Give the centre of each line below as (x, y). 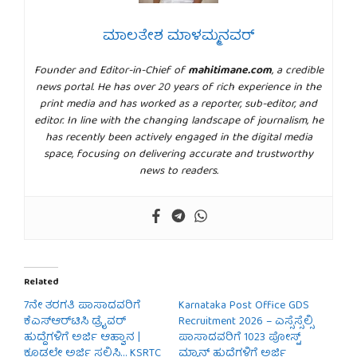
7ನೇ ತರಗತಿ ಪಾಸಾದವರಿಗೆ (82, 306)
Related (41, 283)
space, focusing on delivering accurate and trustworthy (178, 155)
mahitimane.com (229, 71)
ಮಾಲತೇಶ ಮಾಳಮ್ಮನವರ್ (178, 37)
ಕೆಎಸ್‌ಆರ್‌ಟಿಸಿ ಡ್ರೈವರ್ (75, 322)
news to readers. (178, 172)
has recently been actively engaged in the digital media (178, 138)
